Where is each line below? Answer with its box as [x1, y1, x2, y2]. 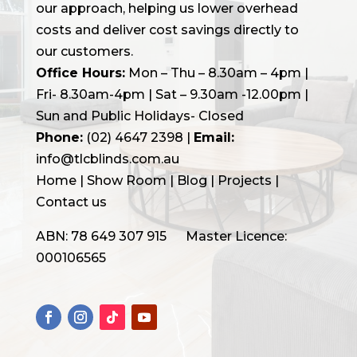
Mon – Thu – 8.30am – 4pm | [124, 65, 308, 80]
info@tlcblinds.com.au [35, 151, 179, 167]
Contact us [35, 194, 107, 210]
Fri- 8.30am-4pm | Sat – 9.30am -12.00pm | [35, 86, 308, 102]
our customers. [35, 43, 136, 59]
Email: [193, 129, 234, 145]
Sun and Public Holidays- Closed [35, 108, 244, 124]
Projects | [217, 172, 279, 188]
